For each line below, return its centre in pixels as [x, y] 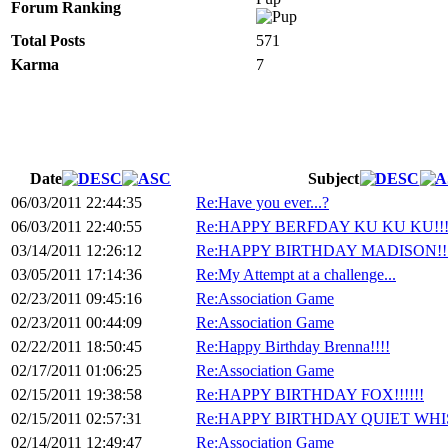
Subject [334, 179]
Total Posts [48, 41]
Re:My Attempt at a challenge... [296, 275]
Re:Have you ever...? [262, 203]
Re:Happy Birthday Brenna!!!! [293, 347]
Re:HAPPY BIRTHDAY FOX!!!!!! [310, 395]
